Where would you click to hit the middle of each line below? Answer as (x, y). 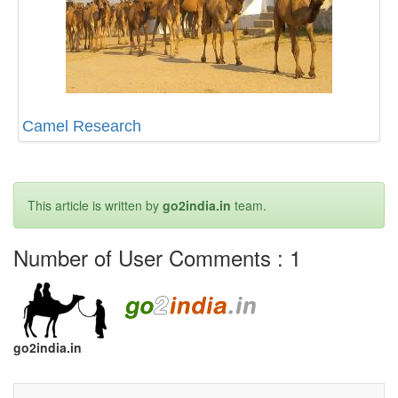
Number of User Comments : (151, 257)
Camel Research (82, 126)
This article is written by (95, 205)
